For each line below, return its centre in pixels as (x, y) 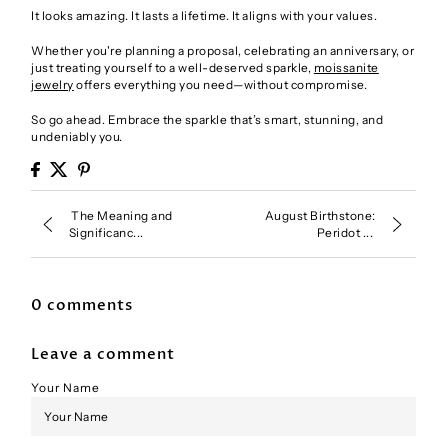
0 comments (82, 306)
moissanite (346, 67)
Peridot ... (346, 233)
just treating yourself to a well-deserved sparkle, (172, 67)
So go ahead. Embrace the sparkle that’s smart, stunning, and (207, 119)
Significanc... (106, 233)
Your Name (66, 388)
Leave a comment (103, 355)
